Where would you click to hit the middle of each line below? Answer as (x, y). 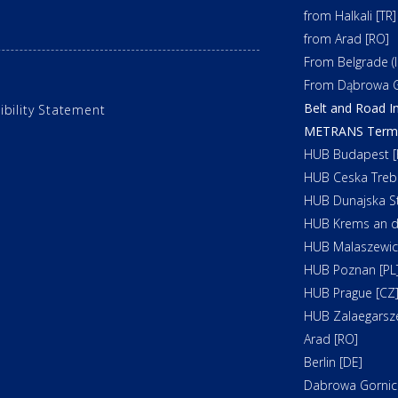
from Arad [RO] (346, 39)
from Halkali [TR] (350, 16)
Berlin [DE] (333, 362)
